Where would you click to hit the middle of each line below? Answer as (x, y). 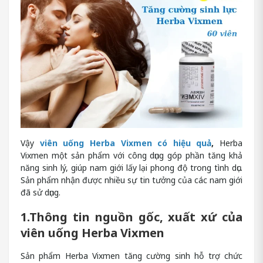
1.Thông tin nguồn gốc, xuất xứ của (131, 217)
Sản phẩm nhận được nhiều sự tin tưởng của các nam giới (131, 180)
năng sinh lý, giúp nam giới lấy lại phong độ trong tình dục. (131, 168)
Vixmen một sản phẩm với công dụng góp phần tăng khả (131, 156)
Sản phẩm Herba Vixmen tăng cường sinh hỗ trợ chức (131, 256)
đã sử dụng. (41, 193)
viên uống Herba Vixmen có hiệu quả (126, 143)
